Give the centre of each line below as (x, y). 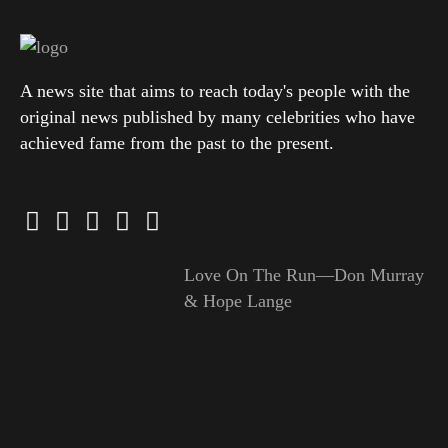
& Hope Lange (237, 301)
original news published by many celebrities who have (217, 117)
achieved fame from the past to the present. (177, 143)
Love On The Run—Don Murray (303, 275)
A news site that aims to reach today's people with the (215, 91)
